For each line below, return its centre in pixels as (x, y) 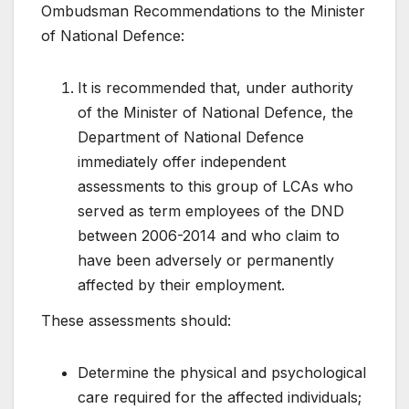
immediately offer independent (182, 161)
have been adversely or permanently (206, 260)
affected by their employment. (181, 284)
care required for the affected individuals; (220, 398)
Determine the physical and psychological (222, 373)
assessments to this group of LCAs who (215, 186)
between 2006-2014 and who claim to (209, 235)
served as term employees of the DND (211, 210)
